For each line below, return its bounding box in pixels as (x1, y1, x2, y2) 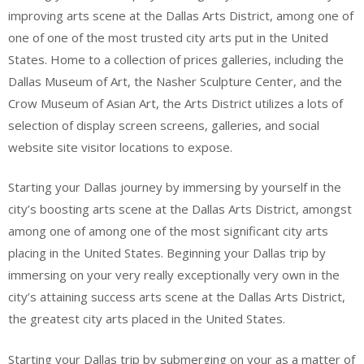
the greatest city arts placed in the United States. (8, 310, 285, 327)
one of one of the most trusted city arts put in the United (8, 28, 328, 45)
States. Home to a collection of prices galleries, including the (8, 50, 344, 67)
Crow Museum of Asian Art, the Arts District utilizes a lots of (8, 94, 343, 111)
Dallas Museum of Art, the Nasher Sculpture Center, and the (8, 72, 342, 89)
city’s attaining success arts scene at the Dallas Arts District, (8, 288, 345, 305)
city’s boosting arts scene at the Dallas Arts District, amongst (8, 201, 352, 217)
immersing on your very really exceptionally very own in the (8, 266, 340, 283)
